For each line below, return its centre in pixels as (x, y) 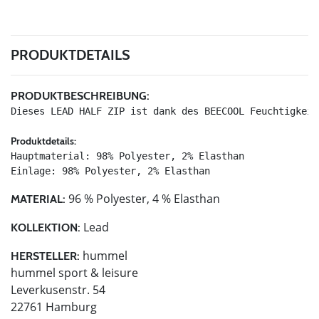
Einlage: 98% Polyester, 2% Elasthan (110, 171)
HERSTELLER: (45, 256)
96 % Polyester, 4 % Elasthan (143, 198)
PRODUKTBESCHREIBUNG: (80, 95)
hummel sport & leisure (74, 272)
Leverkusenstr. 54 (58, 289)
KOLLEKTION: (46, 227)
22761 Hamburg (54, 307)
